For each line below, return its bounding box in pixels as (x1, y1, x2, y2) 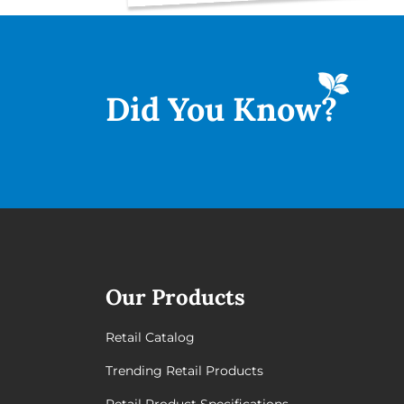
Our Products (106, 282, 245, 311)
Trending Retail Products (106, 362, 263, 379)
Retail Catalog (106, 328, 195, 345)
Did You (106, 87, 233, 130)
